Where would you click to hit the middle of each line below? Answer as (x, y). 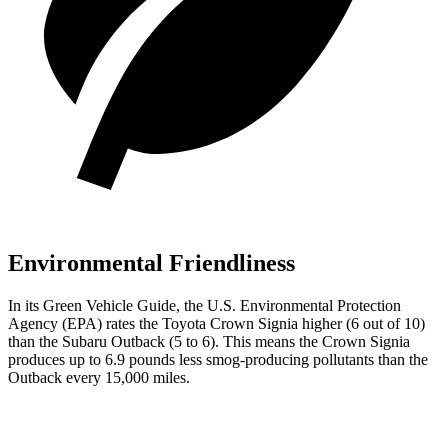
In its (25, 305)
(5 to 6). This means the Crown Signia (287, 341)
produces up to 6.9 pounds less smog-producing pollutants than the (218, 359)
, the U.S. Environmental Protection (288, 305)
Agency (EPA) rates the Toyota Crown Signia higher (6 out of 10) (216, 323)
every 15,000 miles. (126, 377)
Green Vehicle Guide (109, 305)
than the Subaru (59, 341)
